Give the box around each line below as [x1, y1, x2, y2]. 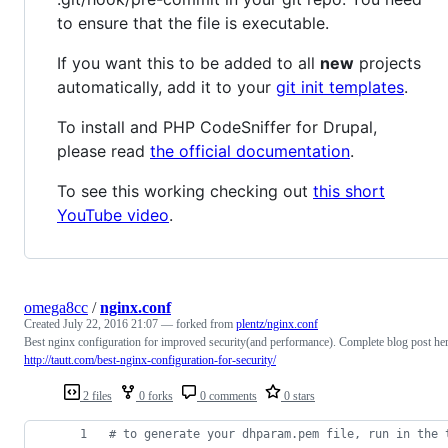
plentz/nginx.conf [236, 316, 318, 331]
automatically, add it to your [57, 76, 276, 97]
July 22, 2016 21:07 [63, 316, 158, 331]
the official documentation [150, 140, 350, 161]
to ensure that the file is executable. [57, 12, 329, 33]
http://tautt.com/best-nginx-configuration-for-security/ [24, 352, 276, 367]
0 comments [197, 388, 257, 403]
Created [24, 316, 63, 331]
